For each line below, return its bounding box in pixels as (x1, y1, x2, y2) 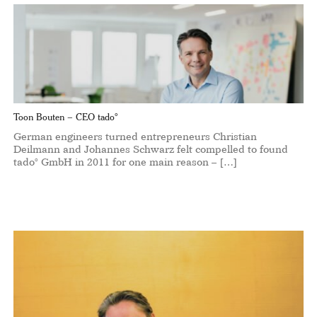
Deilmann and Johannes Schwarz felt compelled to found (13, 143, 288, 156)
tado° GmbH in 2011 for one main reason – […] (13, 156, 238, 168)
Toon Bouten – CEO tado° (13, 110, 117, 123)
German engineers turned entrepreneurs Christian (13, 130, 257, 143)
